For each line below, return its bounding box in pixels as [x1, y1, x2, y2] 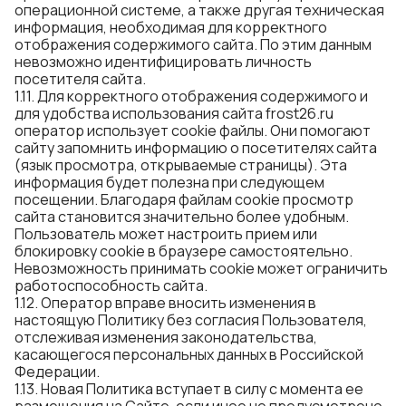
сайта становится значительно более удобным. [14, 207, 349, 227]
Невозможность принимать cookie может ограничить [14, 258, 388, 278]
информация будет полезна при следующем [14, 172, 324, 192]
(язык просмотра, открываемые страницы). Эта [14, 155, 347, 175]
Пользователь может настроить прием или [14, 224, 317, 244]
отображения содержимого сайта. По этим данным [14, 34, 372, 54]
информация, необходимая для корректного [14, 17, 327, 37]
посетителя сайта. [14, 69, 146, 89]
